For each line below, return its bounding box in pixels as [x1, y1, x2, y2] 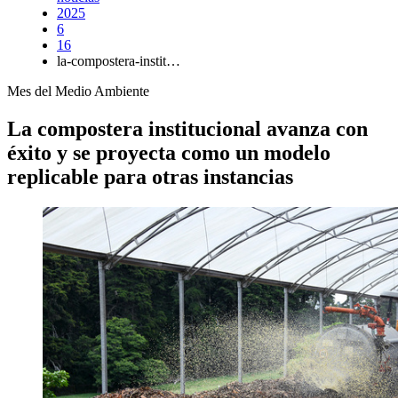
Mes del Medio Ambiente [7, 83, 149, 99]
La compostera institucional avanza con [7, 116, 368, 140]
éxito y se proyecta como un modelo [7, 140, 330, 164]
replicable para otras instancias [7, 164, 293, 188]
